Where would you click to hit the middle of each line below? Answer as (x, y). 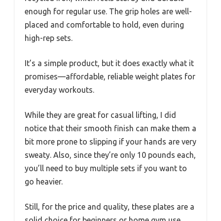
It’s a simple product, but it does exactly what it (109, 63)
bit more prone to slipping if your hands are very (110, 142)
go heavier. (44, 182)
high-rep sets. (49, 38)
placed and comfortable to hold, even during (104, 25)
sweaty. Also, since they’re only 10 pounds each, (110, 155)
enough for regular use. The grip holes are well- (108, 12)
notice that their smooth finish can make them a (110, 129)
